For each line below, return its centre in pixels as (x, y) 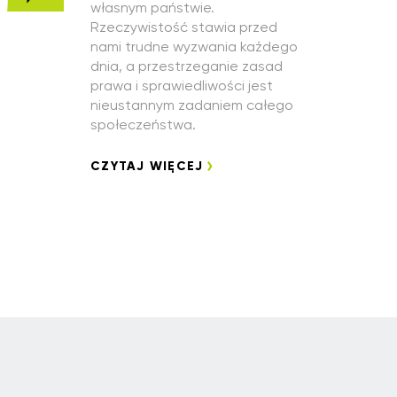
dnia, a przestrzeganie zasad (187, 66)
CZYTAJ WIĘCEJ (147, 166)
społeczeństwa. (143, 125)
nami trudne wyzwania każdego (194, 47)
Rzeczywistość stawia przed (184, 27)
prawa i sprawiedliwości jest (182, 86)
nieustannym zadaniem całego (192, 105)
